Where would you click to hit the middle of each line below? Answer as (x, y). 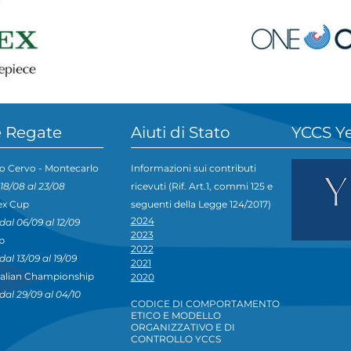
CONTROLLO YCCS (175, 339)
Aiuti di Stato (180, 133)
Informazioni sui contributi (193, 168)
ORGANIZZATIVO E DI (183, 327)
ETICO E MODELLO (175, 316)
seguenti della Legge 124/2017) (201, 204)
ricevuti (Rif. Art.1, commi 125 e (201, 186)
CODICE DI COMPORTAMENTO (205, 304)
